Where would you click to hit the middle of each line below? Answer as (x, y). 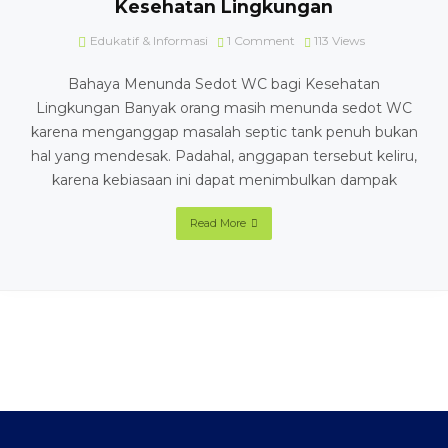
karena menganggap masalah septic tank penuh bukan (224, 132)
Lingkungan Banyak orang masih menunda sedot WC (224, 108)
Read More (218, 223)
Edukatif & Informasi (149, 40)
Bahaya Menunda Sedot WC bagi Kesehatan (224, 84)
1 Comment (261, 40)
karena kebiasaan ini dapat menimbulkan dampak (224, 180)
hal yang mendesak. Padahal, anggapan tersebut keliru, (224, 156)
